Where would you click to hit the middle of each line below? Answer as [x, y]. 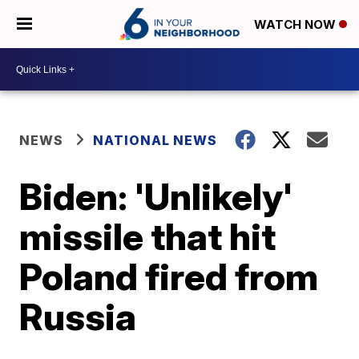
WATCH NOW [296, 25]
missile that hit [148, 236]
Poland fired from [169, 276]
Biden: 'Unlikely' [156, 196]
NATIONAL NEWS [155, 140]
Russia [78, 317]
